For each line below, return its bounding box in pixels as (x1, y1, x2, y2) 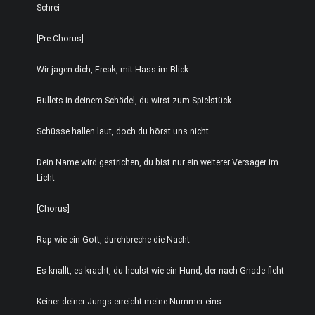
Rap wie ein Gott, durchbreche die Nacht (37, 235, 190, 245)
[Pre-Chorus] (37, 34, 84, 44)
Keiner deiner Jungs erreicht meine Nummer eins (37, 297, 221, 307)
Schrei (37, 3, 60, 13)
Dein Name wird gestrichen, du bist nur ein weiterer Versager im (37, 157, 278, 167)
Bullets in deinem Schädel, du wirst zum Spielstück (37, 96, 231, 105)
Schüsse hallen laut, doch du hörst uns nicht (37, 127, 209, 136)
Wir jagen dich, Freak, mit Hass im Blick (37, 65, 188, 75)
